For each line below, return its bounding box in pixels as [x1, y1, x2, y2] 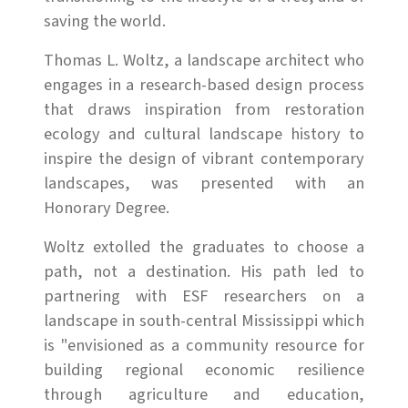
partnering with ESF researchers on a [44, 283, 364, 308]
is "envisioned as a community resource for [44, 332, 364, 357]
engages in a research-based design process [44, 72, 364, 97]
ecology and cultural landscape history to [44, 121, 364, 146]
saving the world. [44, 8, 166, 33]
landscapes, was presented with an [44, 170, 364, 195]
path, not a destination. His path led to [44, 259, 364, 283]
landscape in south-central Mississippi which [44, 308, 364, 332]
